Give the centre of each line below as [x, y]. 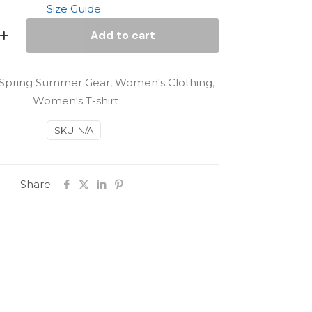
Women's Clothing [164, 83]
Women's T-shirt [76, 101]
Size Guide [74, 9]
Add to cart [123, 35]
